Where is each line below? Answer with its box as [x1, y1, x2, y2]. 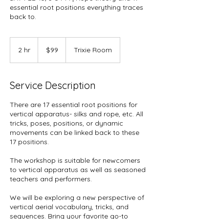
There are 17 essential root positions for [10, 100, 137, 109]
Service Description [10, 79, 96, 91]
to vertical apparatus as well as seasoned [10, 165, 146, 174]
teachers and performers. [10, 175, 92, 183]
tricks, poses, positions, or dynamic [10, 119, 123, 128]
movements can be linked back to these [10, 128, 139, 137]
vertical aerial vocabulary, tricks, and [10, 202, 129, 211]
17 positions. [10, 137, 49, 146]
